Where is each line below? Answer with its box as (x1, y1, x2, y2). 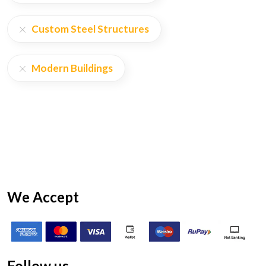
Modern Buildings (31, 62, 113, 75)
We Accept (7, 188, 79, 206)
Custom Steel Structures (31, 23, 149, 36)
